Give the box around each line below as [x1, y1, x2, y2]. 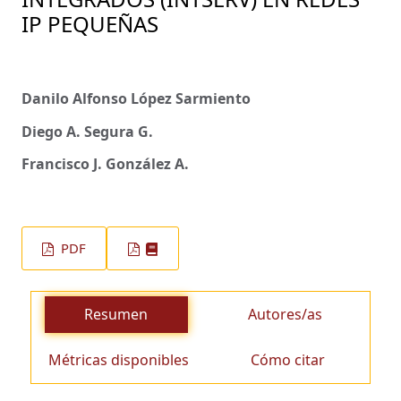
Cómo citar [251, 350, 326, 371]
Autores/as [248, 304, 322, 325]
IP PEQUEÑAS [21, 9, 158, 39]
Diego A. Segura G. [21, 121, 153, 141]
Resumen [84, 304, 148, 325]
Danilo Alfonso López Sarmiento [21, 89, 251, 109]
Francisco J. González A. [21, 154, 189, 175]
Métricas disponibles [48, 350, 190, 371]
